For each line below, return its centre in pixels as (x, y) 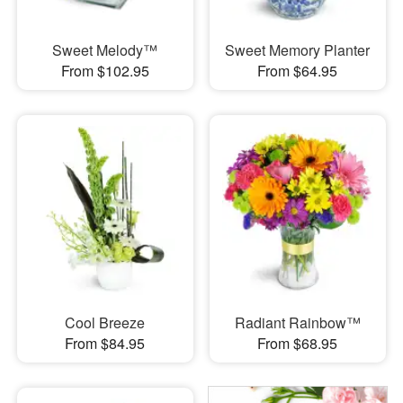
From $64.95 (298, 70)
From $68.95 (298, 343)
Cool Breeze (105, 322)
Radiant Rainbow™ (297, 322)
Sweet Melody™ (105, 49)
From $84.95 (105, 343)
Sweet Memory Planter (298, 49)
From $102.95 (105, 70)
